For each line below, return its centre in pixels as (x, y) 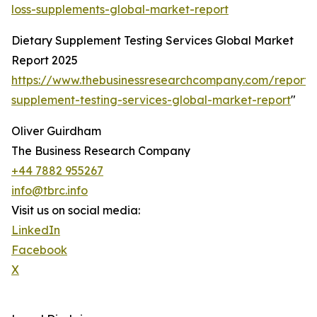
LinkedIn (36, 230)
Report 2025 (45, 60)
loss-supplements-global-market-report (120, 10)
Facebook (39, 250)
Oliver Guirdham (56, 131)
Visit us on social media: (76, 211)
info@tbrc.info (50, 191)
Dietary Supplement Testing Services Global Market (152, 41)
